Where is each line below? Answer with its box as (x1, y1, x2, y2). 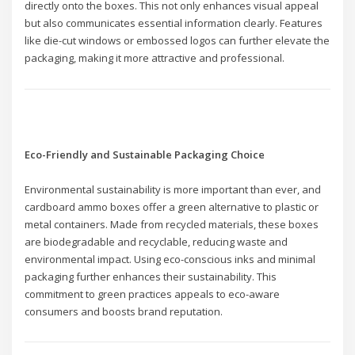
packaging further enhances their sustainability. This (25, 269, 277, 284)
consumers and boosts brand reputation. (25, 303, 223, 319)
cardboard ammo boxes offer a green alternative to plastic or (25, 199, 319, 214)
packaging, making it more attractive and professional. (25, 51, 285, 66)
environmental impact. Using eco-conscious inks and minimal (25, 251, 316, 266)
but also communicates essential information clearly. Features (25, 16, 323, 31)
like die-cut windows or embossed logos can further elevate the (25, 33, 330, 48)
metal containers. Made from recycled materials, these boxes (25, 216, 319, 231)
